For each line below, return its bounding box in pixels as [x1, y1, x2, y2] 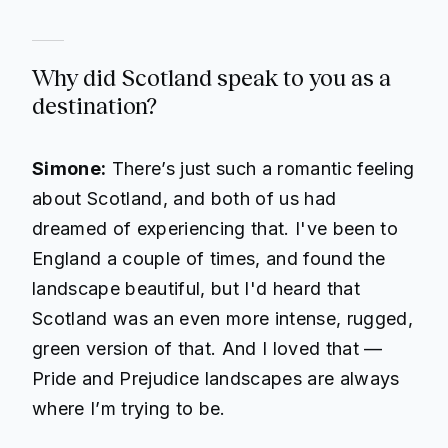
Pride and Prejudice [32, 368, 200, 390]
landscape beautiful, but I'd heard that [32, 278, 360, 300]
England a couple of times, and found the [32, 248, 386, 270]
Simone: [32, 158, 107, 180]
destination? [32, 93, 157, 120]
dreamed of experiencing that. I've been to [32, 218, 398, 240]
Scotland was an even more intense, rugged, [32, 308, 413, 330]
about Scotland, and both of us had [32, 188, 337, 210]
